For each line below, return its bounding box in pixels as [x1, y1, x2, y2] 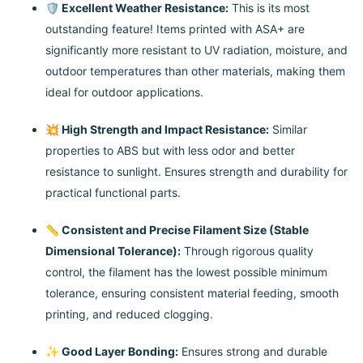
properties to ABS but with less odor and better [45, 143, 295, 158]
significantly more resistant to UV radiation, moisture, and [45, 43, 348, 58]
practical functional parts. [45, 186, 181, 200]
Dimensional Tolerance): [45, 244, 181, 258]
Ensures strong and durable [178, 344, 327, 359]
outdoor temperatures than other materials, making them [45, 64, 345, 79]
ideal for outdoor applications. [45, 85, 203, 100]
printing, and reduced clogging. [45, 307, 213, 322]
